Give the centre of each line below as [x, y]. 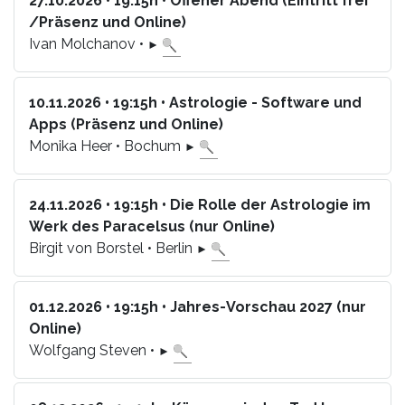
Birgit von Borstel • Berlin [113, 248]
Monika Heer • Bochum [107, 146]
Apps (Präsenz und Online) [126, 124]
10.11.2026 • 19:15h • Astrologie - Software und [195, 102]
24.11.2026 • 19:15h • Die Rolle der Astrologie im [200, 204]
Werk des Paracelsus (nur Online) [152, 226]
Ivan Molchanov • [88, 44]
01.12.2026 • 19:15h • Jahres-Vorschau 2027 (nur [198, 306]
